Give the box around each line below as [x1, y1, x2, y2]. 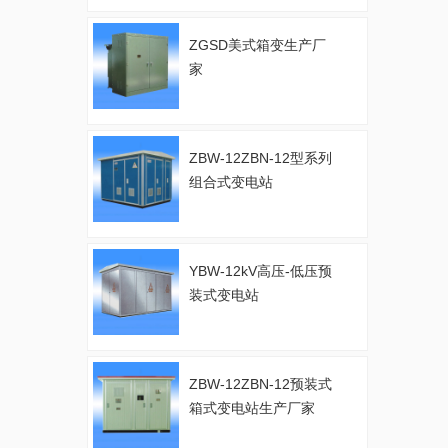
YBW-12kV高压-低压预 [189, 263, 332, 280]
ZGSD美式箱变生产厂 [189, 37, 326, 54]
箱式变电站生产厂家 [189, 400, 315, 417]
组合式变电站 [189, 174, 273, 191]
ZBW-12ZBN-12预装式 [189, 376, 332, 393]
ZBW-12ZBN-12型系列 [189, 150, 332, 167]
